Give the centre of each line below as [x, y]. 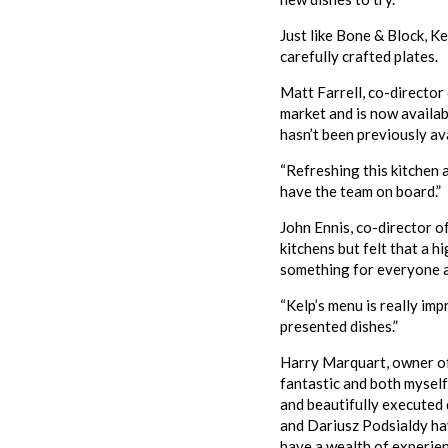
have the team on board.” [360, 191]
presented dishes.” [338, 326]
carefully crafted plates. [358, 56]
